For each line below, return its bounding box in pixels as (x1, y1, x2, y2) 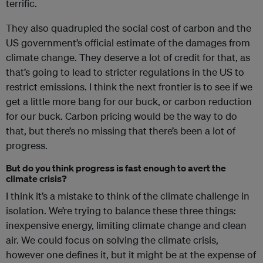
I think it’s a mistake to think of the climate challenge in (6, 190, 249, 203)
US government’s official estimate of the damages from (6, 36, 250, 49)
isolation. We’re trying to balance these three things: (6, 204, 236, 217)
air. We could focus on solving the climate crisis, (6, 234, 218, 247)
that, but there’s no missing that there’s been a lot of (6, 124, 235, 137)
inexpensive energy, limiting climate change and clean (6, 219, 247, 232)
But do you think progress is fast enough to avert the (6, 162, 226, 174)
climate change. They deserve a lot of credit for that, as (6, 51, 250, 64)
